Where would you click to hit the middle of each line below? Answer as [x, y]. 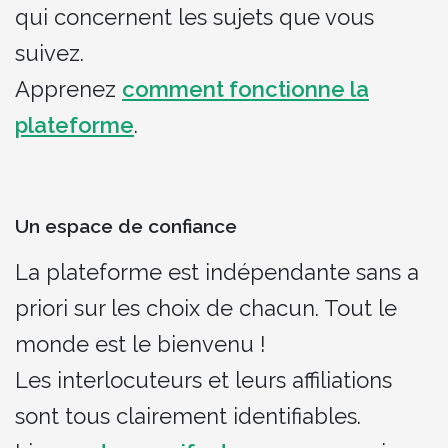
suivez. [49, 52]
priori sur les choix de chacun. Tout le [206, 308]
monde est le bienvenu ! [140, 344]
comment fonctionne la [245, 88]
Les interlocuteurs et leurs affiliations [203, 380]
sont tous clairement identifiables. [188, 416]
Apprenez [68, 88]
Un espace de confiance [126, 225]
